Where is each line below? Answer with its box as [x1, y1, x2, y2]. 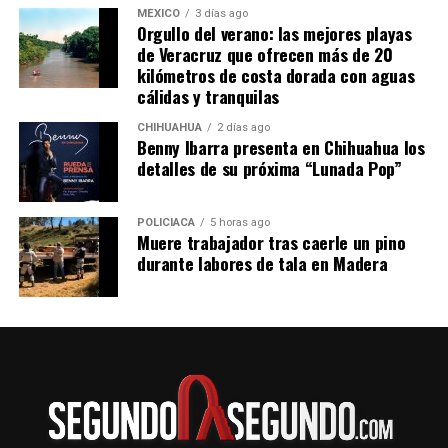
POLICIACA [136, 216, 195, 230]
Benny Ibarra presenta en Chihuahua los [136, 134, 425, 161]
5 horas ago [209, 216, 270, 230]
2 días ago [216, 121, 270, 135]
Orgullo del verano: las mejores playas [136, 20, 412, 47]
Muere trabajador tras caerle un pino [136, 229, 406, 256]
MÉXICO [136, 7, 180, 21]
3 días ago [194, 7, 248, 21]
